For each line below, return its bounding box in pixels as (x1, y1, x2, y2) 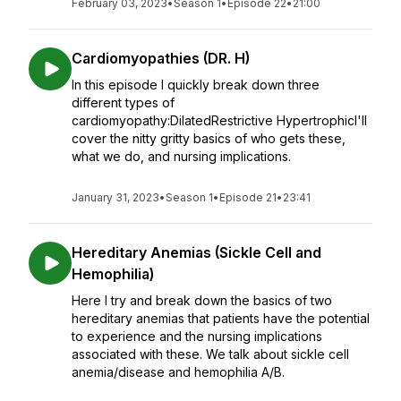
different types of (72, 95, 175, 110)
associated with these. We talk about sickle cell (72, 346, 349, 362)
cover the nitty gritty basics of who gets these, (72, 131, 346, 146)
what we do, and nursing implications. (72, 149, 291, 164)
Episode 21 (219, 191, 277, 204)
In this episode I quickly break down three (72, 77, 320, 92)
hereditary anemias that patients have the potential (72, 311, 370, 326)
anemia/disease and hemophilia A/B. (72, 364, 288, 380)
